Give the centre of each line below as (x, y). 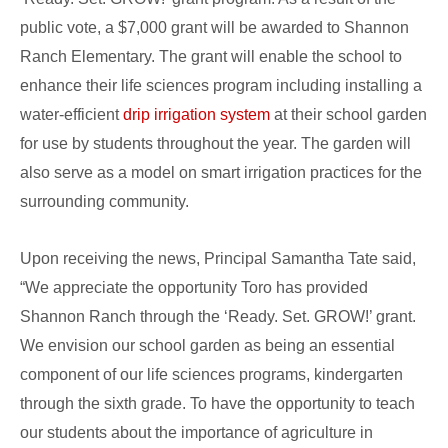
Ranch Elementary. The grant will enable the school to (211, 57)
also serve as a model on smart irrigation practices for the (221, 173)
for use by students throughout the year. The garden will (215, 144)
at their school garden (348, 115)
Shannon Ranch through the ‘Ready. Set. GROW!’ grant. (218, 317)
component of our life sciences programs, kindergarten (211, 375)
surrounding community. (104, 202)
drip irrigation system (196, 115)
